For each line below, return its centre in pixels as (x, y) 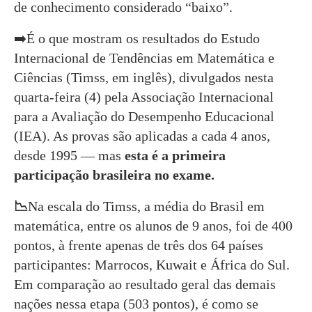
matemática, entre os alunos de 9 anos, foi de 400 (153, 225)
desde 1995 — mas (69, 155)
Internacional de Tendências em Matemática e (144, 57)
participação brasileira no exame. (114, 174)
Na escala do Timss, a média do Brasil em (146, 206)
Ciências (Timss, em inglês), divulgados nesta (144, 77)
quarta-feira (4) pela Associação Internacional (144, 96)
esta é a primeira (175, 155)
